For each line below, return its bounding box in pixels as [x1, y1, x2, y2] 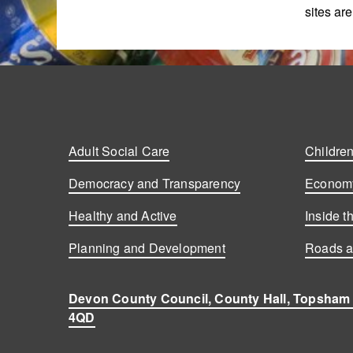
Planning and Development [69, 238, 225, 257]
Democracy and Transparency [69, 173, 241, 192]
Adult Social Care [69, 141, 170, 160]
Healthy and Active [69, 206, 177, 225]
